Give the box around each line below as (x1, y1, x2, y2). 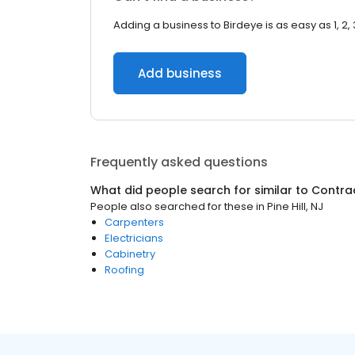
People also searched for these (90, 199, 254, 214)
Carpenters (105, 215, 164, 230)
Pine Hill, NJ (267, 199, 323, 214)
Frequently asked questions (90, 153, 268, 171)
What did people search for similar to (90, 182, 311, 198)
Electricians (105, 231, 163, 246)
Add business (138, 65, 222, 82)
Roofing (105, 262, 144, 277)
